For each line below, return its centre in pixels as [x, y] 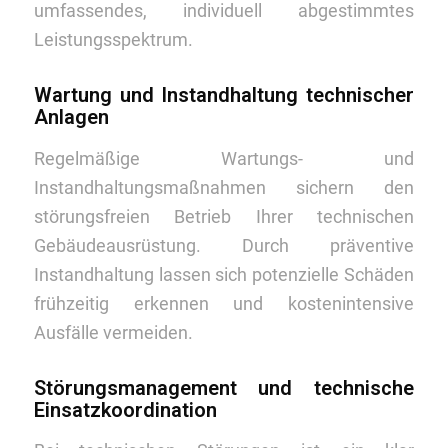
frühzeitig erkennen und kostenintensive [224, 303]
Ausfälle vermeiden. [113, 332]
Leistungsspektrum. [113, 40]
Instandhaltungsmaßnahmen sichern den [224, 187]
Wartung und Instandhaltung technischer [224, 95]
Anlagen [71, 117]
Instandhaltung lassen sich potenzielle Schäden [224, 274]
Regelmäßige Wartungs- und [224, 158]
